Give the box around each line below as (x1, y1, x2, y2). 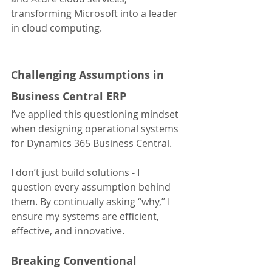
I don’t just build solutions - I (11, 166, 142, 180)
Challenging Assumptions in (11, 67, 167, 83)
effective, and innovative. (11, 224, 124, 238)
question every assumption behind (11, 180, 173, 194)
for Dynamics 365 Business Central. (11, 137, 172, 151)
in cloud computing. (11, 21, 102, 35)
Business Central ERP (11, 89, 126, 104)
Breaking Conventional (11, 253, 140, 269)
